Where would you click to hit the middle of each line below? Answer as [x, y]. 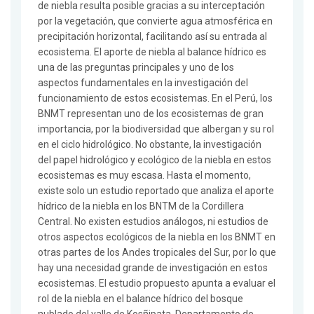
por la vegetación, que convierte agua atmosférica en [155, 21]
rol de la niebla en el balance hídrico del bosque [141, 299]
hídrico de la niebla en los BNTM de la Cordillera [141, 206]
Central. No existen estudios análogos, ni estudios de [153, 222]
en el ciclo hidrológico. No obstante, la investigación [150, 145]
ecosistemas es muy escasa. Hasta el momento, [144, 176]
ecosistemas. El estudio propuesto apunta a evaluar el [157, 284]
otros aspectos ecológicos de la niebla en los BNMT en [157, 237]
